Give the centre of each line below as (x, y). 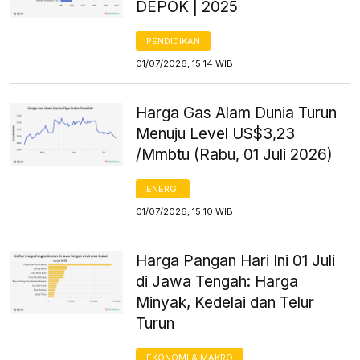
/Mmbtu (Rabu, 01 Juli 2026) (235, 154)
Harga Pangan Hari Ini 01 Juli (236, 260)
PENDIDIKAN (174, 41)
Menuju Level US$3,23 (216, 133)
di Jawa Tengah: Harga (217, 281)
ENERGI (163, 188)
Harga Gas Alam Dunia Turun (237, 112)
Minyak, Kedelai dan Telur (225, 302)
